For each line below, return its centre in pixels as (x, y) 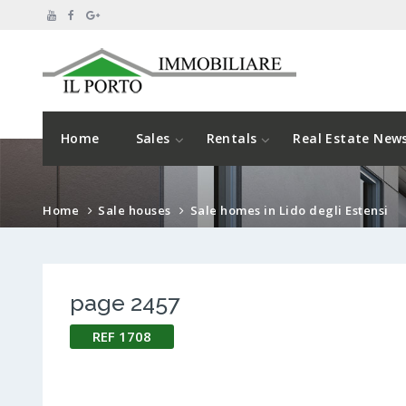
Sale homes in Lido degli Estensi (289, 211)
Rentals (232, 139)
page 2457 (125, 303)
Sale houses (135, 211)
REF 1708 (122, 337)
